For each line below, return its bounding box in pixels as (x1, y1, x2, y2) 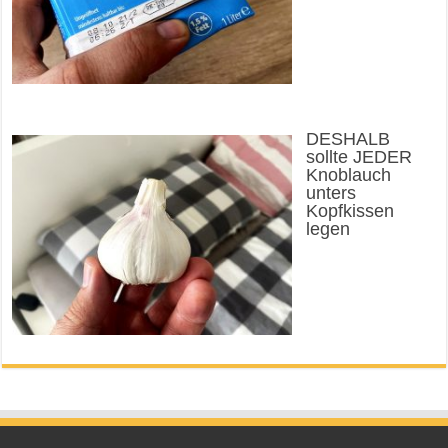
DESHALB (305, 128, 390, 149)
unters (305, 182, 356, 203)
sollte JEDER (305, 146, 412, 167)
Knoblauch (305, 164, 391, 185)
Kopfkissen (305, 200, 394, 221)
